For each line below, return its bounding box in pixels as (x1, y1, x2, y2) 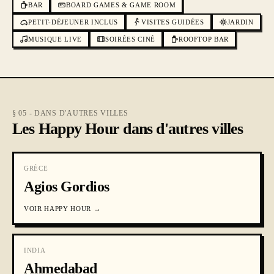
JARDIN (227, 18, 254, 26)
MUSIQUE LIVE (28, 35, 82, 43)
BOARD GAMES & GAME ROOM (65, 1, 176, 9)
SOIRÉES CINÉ (105, 35, 155, 43)
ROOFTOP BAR (178, 35, 229, 43)
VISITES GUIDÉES (141, 18, 204, 26)
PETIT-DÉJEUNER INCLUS (28, 18, 118, 26)
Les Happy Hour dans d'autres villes (12, 120, 243, 138)
